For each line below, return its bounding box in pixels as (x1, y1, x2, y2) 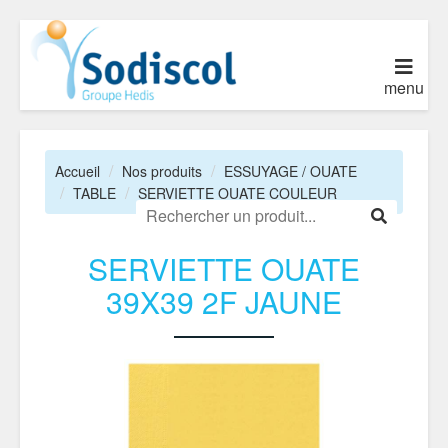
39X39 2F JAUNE (106, 280, 342, 323)
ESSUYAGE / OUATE (224, 161, 357, 181)
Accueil (55, 161, 100, 181)
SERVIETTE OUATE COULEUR (138, 183, 337, 203)
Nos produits (122, 161, 202, 181)
